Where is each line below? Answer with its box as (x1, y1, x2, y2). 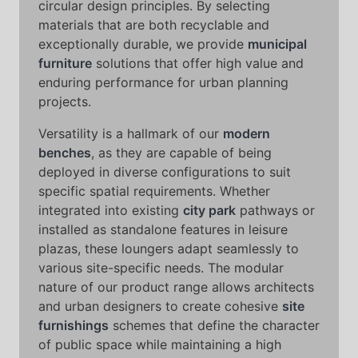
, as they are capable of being (91, 145, 272, 161)
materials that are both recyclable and (38, 17, 269, 33)
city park (183, 202, 236, 218)
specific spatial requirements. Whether (38, 183, 270, 199)
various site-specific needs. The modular (38, 260, 284, 276)
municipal (248, 36, 307, 52)
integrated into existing (38, 202, 183, 218)
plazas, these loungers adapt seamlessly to (38, 241, 299, 257)
